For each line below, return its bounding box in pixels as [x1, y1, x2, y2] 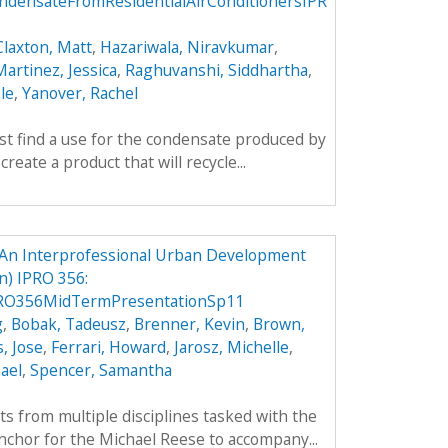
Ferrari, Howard [50, 336, 166, 359]
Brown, [252, 313, 305, 336]
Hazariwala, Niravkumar [99, 35, 274, 58]
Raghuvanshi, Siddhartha [124, 58, 308, 81]
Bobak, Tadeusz [10, 313, 126, 336]
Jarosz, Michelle [173, 336, 289, 359]
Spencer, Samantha [29, 359, 172, 382]
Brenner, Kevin [133, 313, 245, 336]
